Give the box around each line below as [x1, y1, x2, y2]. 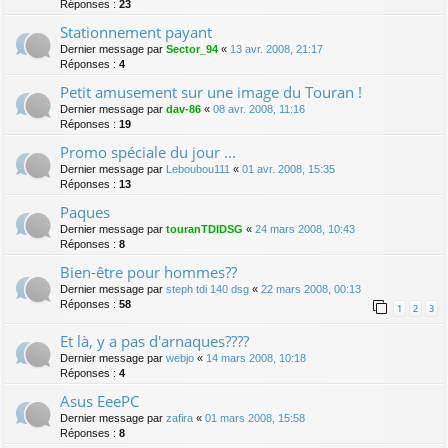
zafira [166, 412, 193, 425]
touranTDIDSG [166, 222, 243, 235]
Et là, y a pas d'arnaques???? [60, 331, 249, 352]
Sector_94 [166, 42, 218, 55]
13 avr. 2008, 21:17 [230, 42, 323, 55]
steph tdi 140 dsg [166, 282, 249, 295]
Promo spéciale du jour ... [60, 141, 236, 162]
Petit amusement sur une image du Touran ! [60, 81, 362, 102]
